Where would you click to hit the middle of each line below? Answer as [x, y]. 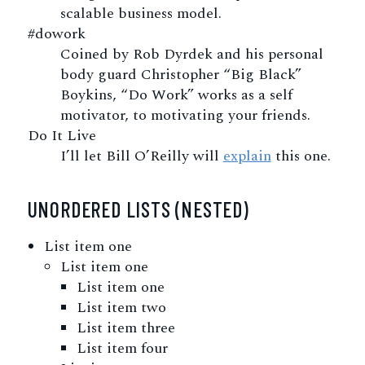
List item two [121, 308]
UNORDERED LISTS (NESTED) [138, 209]
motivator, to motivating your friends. [185, 115]
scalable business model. [141, 13]
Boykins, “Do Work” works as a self [176, 95]
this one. [301, 156]
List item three [125, 328]
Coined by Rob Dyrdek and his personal [191, 54]
